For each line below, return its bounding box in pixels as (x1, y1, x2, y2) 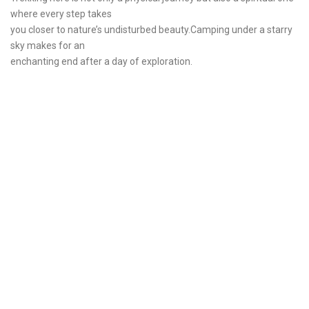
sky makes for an (10, 40, 85, 52)
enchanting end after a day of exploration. (10, 56, 192, 68)
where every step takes (10, 8, 112, 20)
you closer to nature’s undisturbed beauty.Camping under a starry (10, 24, 292, 36)
